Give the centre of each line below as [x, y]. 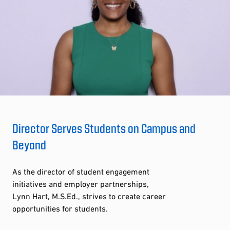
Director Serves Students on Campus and [104, 128]
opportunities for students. [60, 208]
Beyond [29, 144]
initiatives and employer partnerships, [81, 184]
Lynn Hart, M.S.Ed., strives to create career [89, 196]
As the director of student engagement [81, 171]
